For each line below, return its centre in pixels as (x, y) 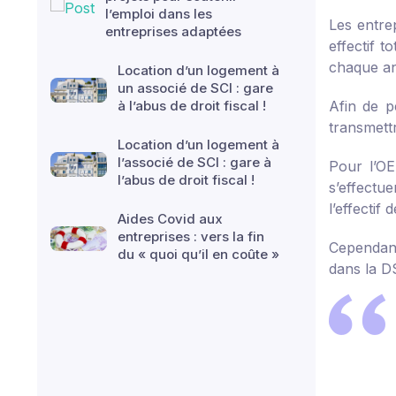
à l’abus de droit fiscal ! (192, 106)
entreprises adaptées (173, 31)
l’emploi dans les (159, 14)
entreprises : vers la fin (191, 236)
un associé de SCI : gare (195, 88)
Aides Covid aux (170, 219)
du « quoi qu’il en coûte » (198, 254)
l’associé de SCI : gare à (194, 162)
